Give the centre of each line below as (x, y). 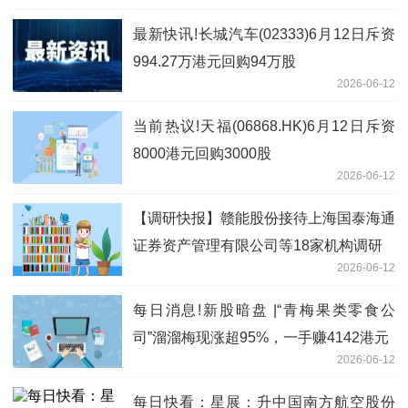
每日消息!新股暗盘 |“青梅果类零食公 (264, 310)
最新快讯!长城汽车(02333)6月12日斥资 (264, 34)
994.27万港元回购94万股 (214, 61)
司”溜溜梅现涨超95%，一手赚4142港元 (261, 337)
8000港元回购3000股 (202, 153)
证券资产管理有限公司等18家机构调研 (258, 245)
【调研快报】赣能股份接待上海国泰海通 (264, 218)
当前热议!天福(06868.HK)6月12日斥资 (264, 126)
